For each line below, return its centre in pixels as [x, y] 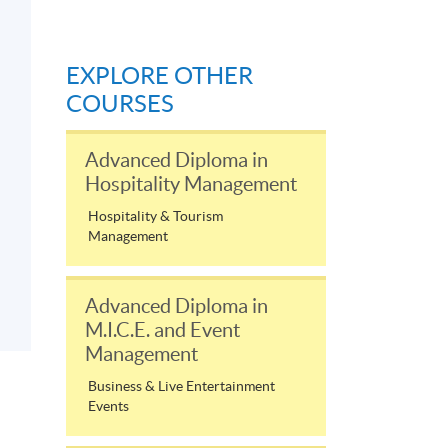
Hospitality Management [191, 184]
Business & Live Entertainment [181, 386]
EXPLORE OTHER [159, 76]
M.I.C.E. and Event [162, 330]
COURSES [120, 104]
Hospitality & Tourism [155, 216]
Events [108, 406]
